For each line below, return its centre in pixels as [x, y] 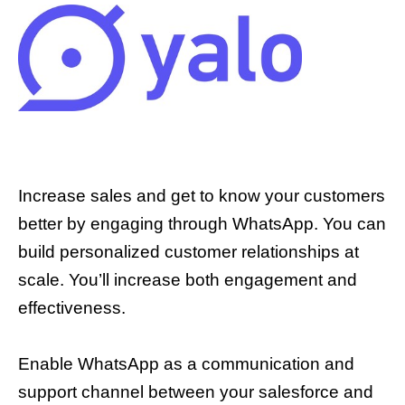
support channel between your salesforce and [196, 392]
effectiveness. [72, 308]
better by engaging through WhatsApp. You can [202, 224]
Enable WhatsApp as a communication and [186, 364]
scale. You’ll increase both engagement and [188, 280]
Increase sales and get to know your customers [202, 196]
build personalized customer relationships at [188, 252]
